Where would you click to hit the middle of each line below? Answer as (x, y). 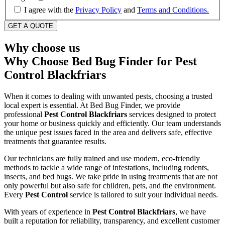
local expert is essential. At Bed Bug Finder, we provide (92, 105)
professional (24, 115)
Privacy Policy (98, 10)
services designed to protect (172, 115)
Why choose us (42, 48)
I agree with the (50, 10)
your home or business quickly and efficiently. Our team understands (113, 124)
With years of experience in (48, 212)
